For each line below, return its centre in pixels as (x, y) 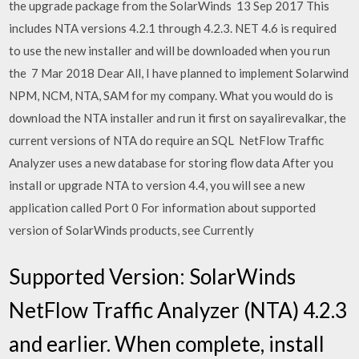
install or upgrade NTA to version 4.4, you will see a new (157, 185)
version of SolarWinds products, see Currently (133, 230)
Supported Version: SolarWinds (153, 276)
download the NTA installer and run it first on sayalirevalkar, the (178, 118)
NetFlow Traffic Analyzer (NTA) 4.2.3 (178, 310)
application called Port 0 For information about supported (163, 208)
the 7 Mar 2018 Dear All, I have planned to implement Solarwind (179, 73)
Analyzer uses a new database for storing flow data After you (171, 163)
